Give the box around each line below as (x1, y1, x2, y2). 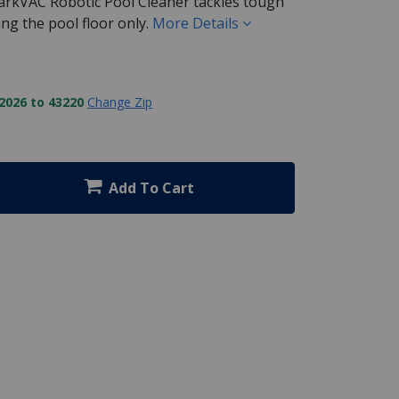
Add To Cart (109, 177, 194, 198)
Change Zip (87, 93, 152, 110)
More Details (152, 12, 242, 33)
